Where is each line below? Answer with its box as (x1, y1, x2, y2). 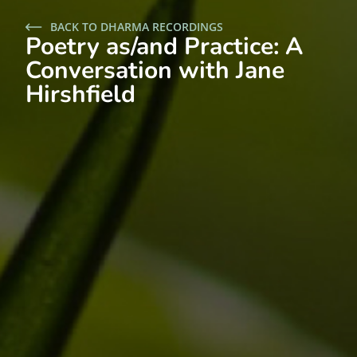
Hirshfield (25, 78, 135, 112)
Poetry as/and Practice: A (25, 30, 303, 64)
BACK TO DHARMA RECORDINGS (50, 19, 223, 35)
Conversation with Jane (25, 54, 284, 88)
